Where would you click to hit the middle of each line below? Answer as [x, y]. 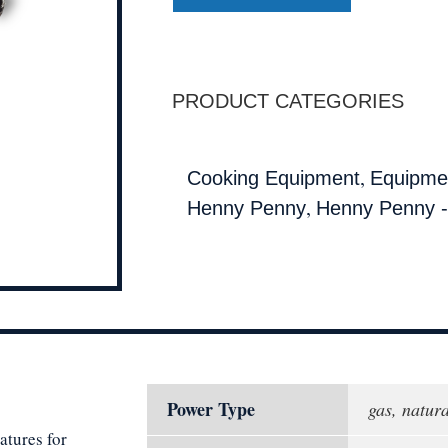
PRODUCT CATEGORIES [288, 100]
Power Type [211, 409]
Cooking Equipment [273, 178]
